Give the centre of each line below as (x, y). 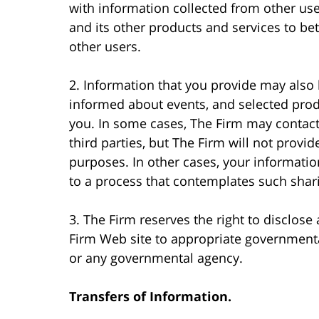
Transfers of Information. (150, 296)
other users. (105, 46)
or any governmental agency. (156, 257)
